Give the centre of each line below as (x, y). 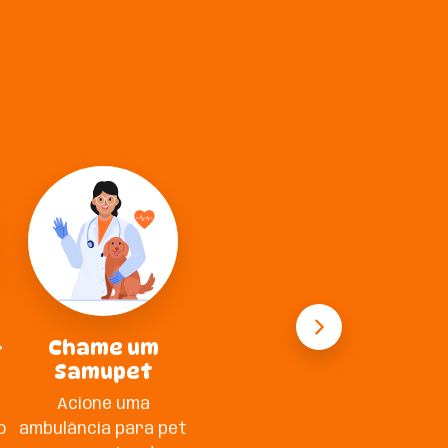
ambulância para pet (103, 429)
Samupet (103, 371)
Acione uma (103, 404)
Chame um (103, 347)
